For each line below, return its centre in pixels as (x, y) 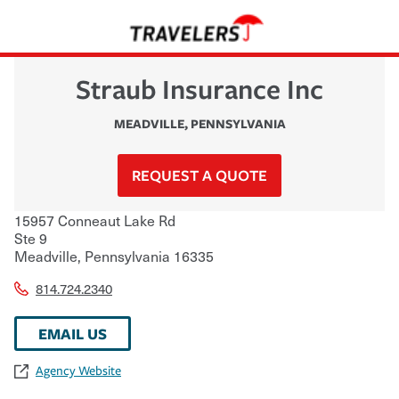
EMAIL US (73, 333)
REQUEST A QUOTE (199, 175)
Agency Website (78, 370)
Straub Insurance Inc (199, 88)
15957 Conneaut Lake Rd (95, 220)
